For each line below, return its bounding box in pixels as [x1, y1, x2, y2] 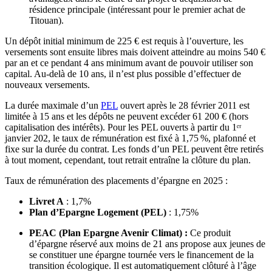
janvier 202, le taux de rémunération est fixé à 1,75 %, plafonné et [5, 133, 256, 144]
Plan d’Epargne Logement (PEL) [29, 207, 166, 218]
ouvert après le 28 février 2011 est [118, 100, 250, 111]
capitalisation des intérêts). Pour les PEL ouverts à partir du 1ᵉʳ [5, 122, 241, 133]
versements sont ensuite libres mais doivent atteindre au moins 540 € [5, 47, 265, 58]
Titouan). [29, 15, 64, 26]
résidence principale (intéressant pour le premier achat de [29, 4, 245, 15]
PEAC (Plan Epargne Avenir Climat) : [29, 228, 190, 239]
